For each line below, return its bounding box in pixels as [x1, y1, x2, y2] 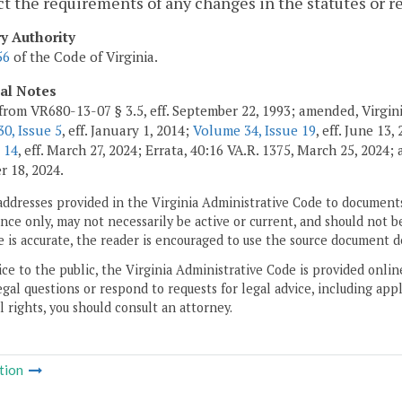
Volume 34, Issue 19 [193, 120, 316, 139]
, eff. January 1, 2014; [62, 120, 193, 139]
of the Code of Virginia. [10, 48, 158, 66]
